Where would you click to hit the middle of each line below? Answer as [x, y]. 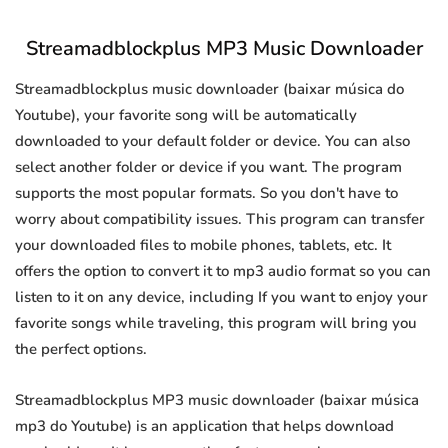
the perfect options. [81, 349]
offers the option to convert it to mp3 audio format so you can [223, 271]
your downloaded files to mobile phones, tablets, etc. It [203, 245]
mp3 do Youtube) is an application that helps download [204, 426]
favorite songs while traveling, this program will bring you [216, 323]
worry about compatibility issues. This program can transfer [220, 219]
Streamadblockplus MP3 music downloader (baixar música [217, 400]
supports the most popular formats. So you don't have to [206, 193]
